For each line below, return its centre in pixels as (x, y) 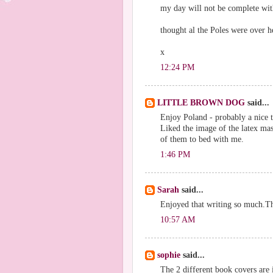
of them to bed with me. (202, 139)
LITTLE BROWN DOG (201, 103)
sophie (169, 255)
